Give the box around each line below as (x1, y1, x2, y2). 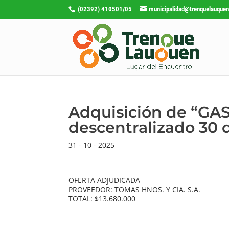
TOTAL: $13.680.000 (68, 193, 136, 203)
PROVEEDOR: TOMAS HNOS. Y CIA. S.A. (68, 184, 201, 194)
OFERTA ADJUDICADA (68, 175, 141, 185)
